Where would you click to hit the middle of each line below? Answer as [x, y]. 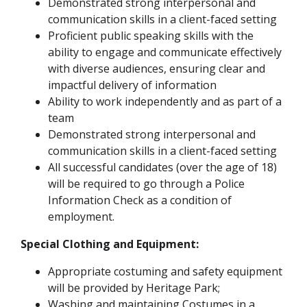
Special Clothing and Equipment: [110, 244]
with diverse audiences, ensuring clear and [157, 69]
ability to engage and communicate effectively [165, 52]
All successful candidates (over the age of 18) [162, 168]
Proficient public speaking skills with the [151, 36]
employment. [84, 217]
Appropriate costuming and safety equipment [165, 272]
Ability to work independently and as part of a [165, 102]
